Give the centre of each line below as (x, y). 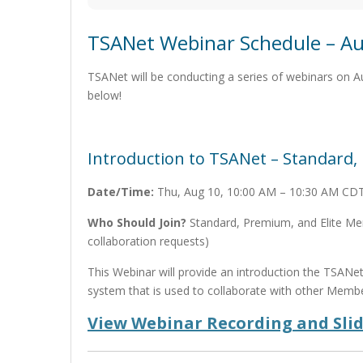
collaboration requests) (148, 241)
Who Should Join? (137, 222)
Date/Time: (121, 192)
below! (105, 95)
